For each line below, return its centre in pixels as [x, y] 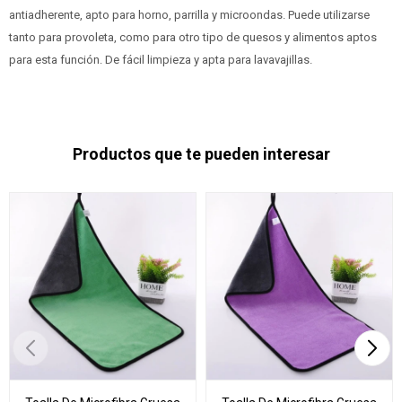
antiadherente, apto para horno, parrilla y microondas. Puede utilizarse [189, 15]
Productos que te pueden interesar [201, 154]
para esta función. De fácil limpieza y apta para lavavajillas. [162, 60]
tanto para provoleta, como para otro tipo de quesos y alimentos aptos [193, 37]
